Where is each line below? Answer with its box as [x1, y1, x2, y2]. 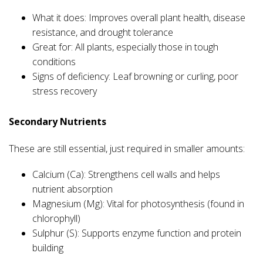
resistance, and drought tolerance [32, 26, 173, 39]
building [32, 241, 63, 255]
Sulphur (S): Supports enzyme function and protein [32, 227, 241, 240]
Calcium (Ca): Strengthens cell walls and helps [32, 168, 220, 181]
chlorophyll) [32, 212, 80, 225]
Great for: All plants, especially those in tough [32, 41, 218, 54]
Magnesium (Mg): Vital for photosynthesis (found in [32, 197, 244, 211]
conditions [32, 55, 76, 69]
